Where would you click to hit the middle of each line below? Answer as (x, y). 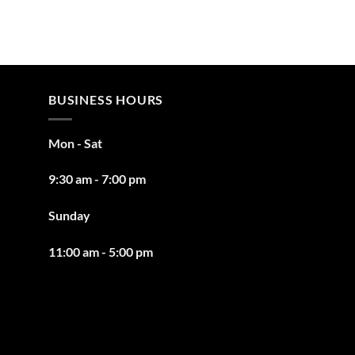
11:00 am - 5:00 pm (101, 252)
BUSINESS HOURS (106, 100)
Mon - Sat (75, 143)
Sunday (69, 216)
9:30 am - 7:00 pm (97, 179)
